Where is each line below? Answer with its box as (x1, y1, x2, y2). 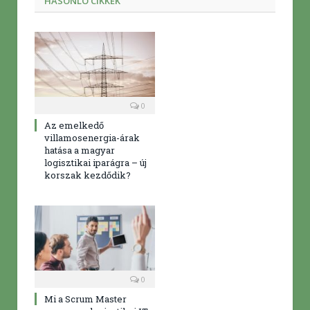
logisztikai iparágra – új (44, 156, 147, 170)
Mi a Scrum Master (44, 292, 127, 305)
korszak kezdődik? (44, 169, 131, 182)
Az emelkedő (44, 119, 104, 132)
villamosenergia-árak (44, 131, 140, 145)
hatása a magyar (44, 144, 115, 157)
